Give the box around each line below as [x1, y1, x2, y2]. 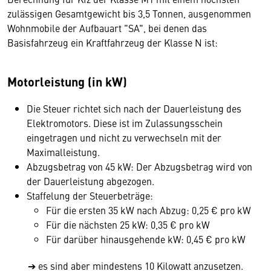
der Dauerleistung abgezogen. [27, 174, 154, 188]
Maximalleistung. [27, 145, 100, 158]
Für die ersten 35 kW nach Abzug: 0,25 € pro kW [46, 203, 251, 217]
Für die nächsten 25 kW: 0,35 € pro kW [46, 218, 210, 231]
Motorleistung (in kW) [7, 73, 127, 90]
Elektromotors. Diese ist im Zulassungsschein [27, 116, 223, 129]
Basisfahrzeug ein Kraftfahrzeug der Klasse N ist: [7, 36, 218, 49]
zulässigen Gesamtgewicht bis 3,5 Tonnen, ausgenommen [7, 7, 251, 20]
